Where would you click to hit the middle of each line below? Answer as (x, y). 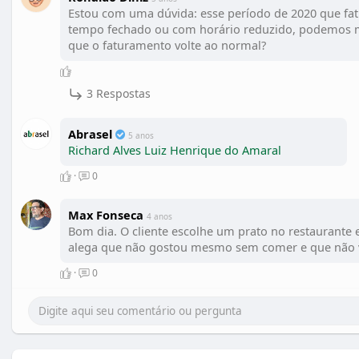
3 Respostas (117, 94)
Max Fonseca (107, 215)
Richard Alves (105, 150)
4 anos (159, 217)
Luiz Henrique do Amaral (213, 150)
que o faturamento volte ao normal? (167, 45)
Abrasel (92, 134)
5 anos (141, 136)
